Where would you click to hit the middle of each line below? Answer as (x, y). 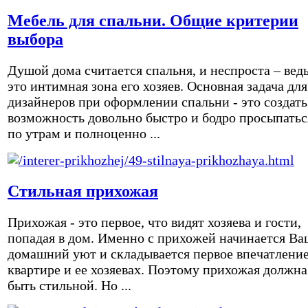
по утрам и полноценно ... (84, 133)
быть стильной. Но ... (69, 285)
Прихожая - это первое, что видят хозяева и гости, (154, 222)
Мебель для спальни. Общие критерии (153, 20)
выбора (35, 39)
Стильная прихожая (83, 191)
